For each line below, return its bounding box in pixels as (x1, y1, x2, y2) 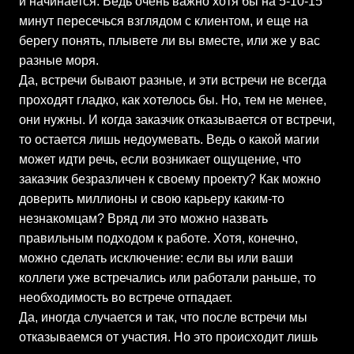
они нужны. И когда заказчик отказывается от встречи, (19, 113, 335, 126)
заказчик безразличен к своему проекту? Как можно (19, 172, 321, 186)
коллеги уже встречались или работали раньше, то (19, 271, 316, 284)
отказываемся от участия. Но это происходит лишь (19, 330, 318, 344)
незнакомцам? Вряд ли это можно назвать (19, 212, 268, 225)
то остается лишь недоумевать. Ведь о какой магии (19, 133, 319, 146)
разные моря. (19, 54, 99, 67)
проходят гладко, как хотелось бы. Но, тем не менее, (19, 93, 326, 107)
